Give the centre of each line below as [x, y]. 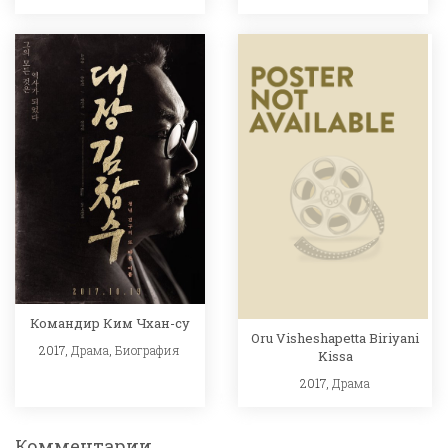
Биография [148, 350]
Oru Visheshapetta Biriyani [335, 337]
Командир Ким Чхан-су [109, 323]
